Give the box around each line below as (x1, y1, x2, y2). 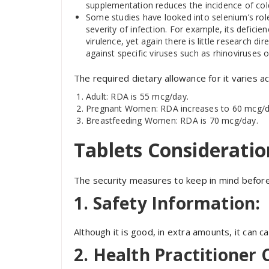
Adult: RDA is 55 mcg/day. (86, 91, 189, 102)
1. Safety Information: (74, 192, 261, 214)
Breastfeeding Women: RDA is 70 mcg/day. (86, 115, 258, 126)
